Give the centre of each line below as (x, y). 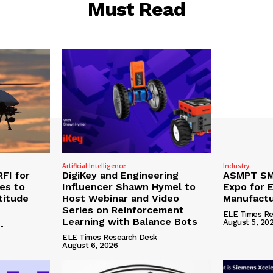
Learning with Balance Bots (130, 222)
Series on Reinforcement (123, 210)
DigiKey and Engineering (121, 175)
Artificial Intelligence (94, 166)
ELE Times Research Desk (110, 238)
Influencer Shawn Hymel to (129, 187)
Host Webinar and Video (121, 199)
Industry (236, 166)
